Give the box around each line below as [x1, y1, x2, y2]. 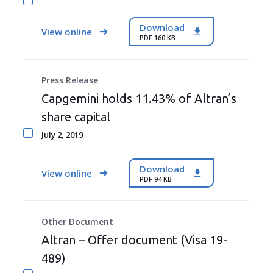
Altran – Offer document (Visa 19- [41, 233, 227, 247]
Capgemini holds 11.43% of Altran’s [41, 91, 236, 105]
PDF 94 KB [140, 174, 172, 183]
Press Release [41, 74, 98, 86]
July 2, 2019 [41, 129, 83, 140]
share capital [41, 110, 110, 124]
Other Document [41, 216, 113, 227]
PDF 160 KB [140, 32, 175, 42]
